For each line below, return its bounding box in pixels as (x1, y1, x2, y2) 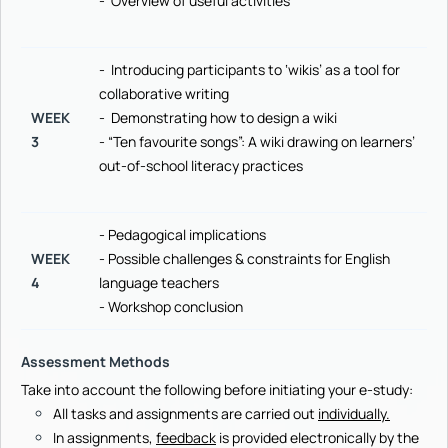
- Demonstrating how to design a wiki (99, 108, 337, 127)
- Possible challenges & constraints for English (99, 249, 390, 268)
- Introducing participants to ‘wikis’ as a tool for (99, 60, 400, 79)
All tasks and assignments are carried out (53, 404, 318, 423)
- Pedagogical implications (99, 225, 266, 244)
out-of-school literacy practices (99, 156, 306, 175)
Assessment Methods (21, 352, 170, 371)
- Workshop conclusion (99, 297, 243, 316)
